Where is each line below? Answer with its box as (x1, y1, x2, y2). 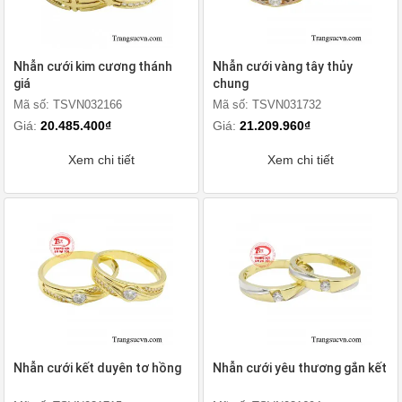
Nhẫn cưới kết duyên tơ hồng (13, 361, 181, 375)
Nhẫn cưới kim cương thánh (13, 59, 172, 74)
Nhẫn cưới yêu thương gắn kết (213, 361, 387, 375)
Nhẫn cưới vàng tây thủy (213, 59, 353, 74)
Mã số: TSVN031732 (213, 98, 321, 111)
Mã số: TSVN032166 (13, 98, 122, 111)
